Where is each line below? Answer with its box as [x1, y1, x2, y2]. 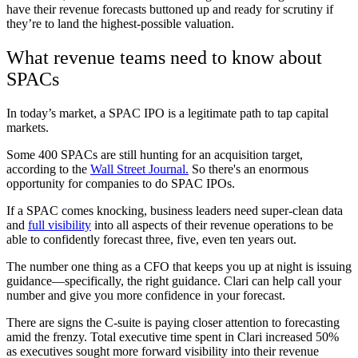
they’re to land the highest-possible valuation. [6, 17, 234, 31]
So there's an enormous [189, 162, 308, 177]
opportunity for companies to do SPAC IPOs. [6, 177, 235, 191]
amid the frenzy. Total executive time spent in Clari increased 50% [6, 330, 339, 344]
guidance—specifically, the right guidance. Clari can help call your [6, 274, 341, 288]
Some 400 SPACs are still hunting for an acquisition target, [6, 148, 303, 162]
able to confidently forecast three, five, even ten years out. [6, 233, 296, 247]
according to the [6, 162, 90, 177]
